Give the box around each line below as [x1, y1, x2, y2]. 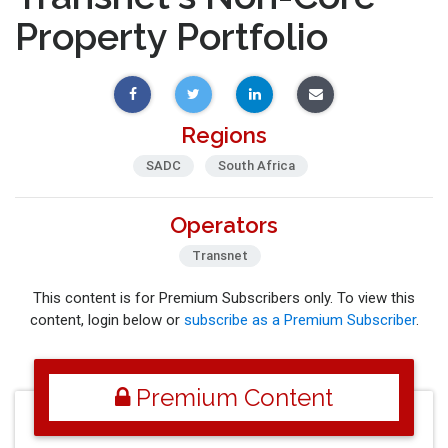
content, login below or [29, 310, 184, 329]
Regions [181, 121, 267, 148]
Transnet [192, 247, 249, 265]
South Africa [218, 157, 295, 175]
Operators [170, 211, 278, 238]
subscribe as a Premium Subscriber [183, 310, 416, 329]
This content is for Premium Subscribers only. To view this [33, 288, 415, 307]
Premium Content [130, 382, 333, 412]
